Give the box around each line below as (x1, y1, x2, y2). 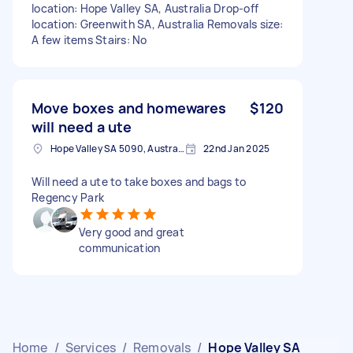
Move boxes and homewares (32, 98, 227, 117)
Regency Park (32, 189, 104, 205)
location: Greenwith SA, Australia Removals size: (32, 16, 283, 32)
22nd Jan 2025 (203, 141, 270, 155)
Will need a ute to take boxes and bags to (32, 173, 247, 189)
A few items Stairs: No (32, 32, 147, 47)
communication (79, 240, 161, 255)
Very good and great (79, 224, 184, 240)
